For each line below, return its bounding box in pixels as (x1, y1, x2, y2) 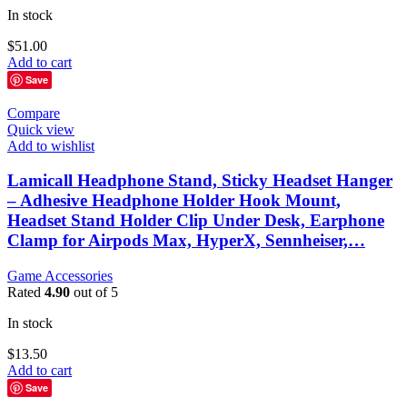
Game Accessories (7, 268, 113, 284)
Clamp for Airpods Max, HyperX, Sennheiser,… (7, 231, 365, 251)
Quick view (7, 121, 74, 137)
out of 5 (70, 284, 118, 301)
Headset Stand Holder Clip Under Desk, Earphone (7, 211, 384, 231)
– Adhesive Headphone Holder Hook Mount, (7, 191, 341, 211)
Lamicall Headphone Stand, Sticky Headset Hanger (7, 171, 392, 191)
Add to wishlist (7, 137, 94, 154)
